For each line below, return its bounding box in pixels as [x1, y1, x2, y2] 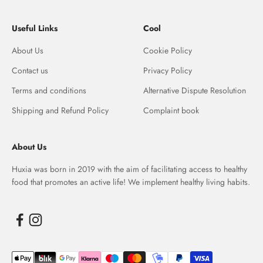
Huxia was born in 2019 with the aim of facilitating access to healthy [12, 163, 247, 175]
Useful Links [12, 22, 58, 34]
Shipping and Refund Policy [12, 104, 109, 116]
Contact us [12, 64, 48, 76]
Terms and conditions [12, 84, 86, 96]
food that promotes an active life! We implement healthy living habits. [12, 176, 250, 188]
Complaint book [143, 104, 199, 116]
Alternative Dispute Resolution [143, 84, 246, 96]
